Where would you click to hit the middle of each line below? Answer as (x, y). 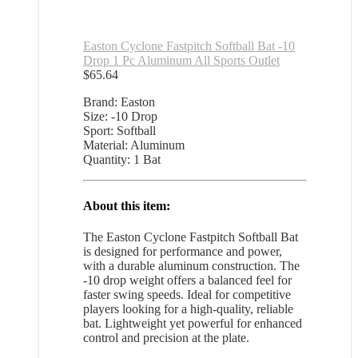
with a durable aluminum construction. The (191, 265)
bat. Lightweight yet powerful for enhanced (193, 323)
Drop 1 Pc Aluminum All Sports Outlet (181, 61)
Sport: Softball (119, 131)
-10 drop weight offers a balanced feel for (187, 280)
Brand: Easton (119, 102)
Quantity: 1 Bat (122, 160)
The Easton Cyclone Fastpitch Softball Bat (191, 237)
